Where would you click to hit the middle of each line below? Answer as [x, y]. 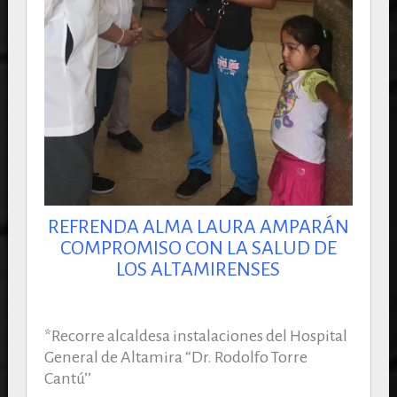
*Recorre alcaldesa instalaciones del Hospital [195, 336]
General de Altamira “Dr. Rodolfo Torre [175, 358]
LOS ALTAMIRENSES [198, 270]
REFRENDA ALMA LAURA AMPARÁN [198, 227]
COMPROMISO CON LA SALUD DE [198, 249]
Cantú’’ [67, 379]
